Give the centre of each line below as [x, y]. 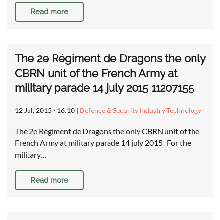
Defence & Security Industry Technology [140, 110]
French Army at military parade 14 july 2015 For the [103, 143]
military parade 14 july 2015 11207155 [104, 88]
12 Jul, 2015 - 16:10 [45, 110]
